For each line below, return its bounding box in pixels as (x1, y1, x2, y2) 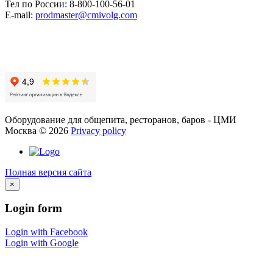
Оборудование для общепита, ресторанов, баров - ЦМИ (5, 114, 236, 125)
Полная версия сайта (5, 166, 91, 177)
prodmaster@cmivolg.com (35, 9, 137, 20)
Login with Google (5, 237, 79, 248)
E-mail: (5, 9, 35, 20)
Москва (5, 125, 37, 136)
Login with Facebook (5, 226, 88, 237)
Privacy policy (71, 125, 126, 136)
